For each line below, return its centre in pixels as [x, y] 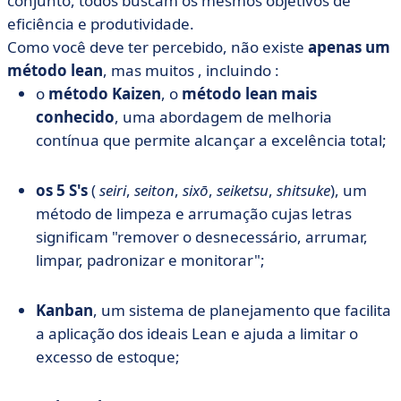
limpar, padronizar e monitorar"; [150, 260]
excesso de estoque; [108, 357]
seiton [154, 190]
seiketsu [243, 190]
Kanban [64, 310]
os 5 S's [62, 190]
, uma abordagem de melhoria [223, 117]
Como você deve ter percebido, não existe [158, 47]
